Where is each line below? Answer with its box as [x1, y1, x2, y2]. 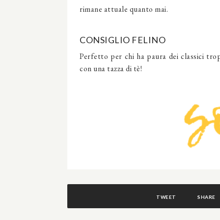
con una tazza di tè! [80, 63, 142, 74]
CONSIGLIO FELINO [80, 34, 165, 45]
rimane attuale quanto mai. [80, 4, 168, 14]
